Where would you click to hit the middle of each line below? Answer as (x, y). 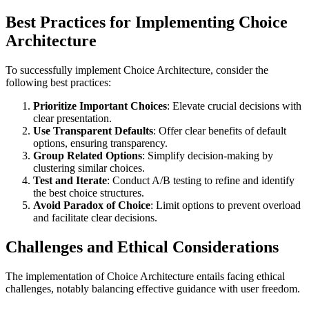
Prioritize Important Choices (100, 106)
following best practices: (58, 83)
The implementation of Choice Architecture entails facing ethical (145, 276)
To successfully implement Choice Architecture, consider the (137, 70)
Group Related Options (88, 156)
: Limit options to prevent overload (226, 206)
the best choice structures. (89, 193)
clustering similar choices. (89, 168)
